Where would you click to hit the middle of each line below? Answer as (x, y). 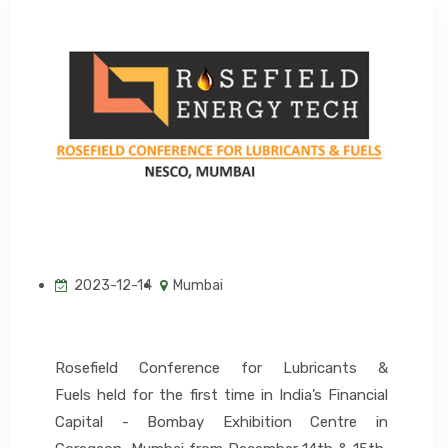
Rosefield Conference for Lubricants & (221, 367)
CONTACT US (76, 133)
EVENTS (59, 63)
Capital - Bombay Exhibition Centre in (221, 421)
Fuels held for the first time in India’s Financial (221, 394)
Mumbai (196, 285)
